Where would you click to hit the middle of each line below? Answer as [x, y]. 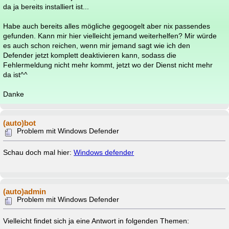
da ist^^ [16, 75]
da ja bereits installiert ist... [46, 7]
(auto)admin [25, 191]
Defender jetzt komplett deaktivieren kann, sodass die [90, 55]
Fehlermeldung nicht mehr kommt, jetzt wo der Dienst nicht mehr [108, 65]
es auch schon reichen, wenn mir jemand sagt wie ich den [97, 45]
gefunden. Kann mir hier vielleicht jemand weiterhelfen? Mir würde [110, 36]
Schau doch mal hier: [39, 153]
